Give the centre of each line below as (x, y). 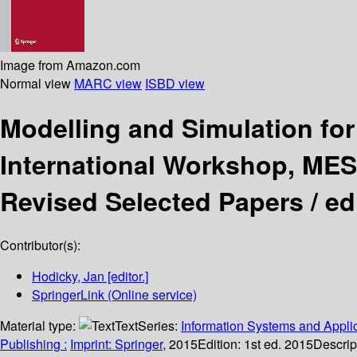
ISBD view (175, 83)
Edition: (221, 344)
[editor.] (126, 277)
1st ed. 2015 (279, 344)
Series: (159, 326)
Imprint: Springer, (118, 344)
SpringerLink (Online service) (114, 295)
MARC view (108, 83)
